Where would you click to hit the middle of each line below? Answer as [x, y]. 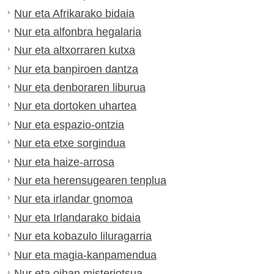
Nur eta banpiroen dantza [76, 69]
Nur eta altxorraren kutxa [75, 50]
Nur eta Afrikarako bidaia [74, 13]
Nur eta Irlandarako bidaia [77, 217]
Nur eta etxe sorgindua [70, 143]
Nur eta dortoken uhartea [75, 106]
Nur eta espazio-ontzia [69, 124]
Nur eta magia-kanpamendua [85, 255]
